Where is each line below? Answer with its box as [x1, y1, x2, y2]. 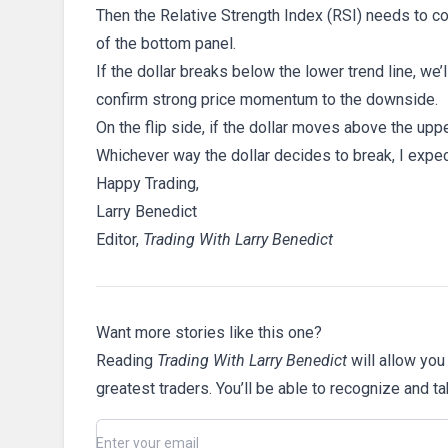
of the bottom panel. [96, 33, 236, 53]
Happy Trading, [96, 173, 199, 193]
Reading [96, 350, 157, 370]
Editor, [96, 229, 143, 249]
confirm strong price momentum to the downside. [96, 89, 438, 109]
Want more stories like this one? [96, 322, 322, 342]
